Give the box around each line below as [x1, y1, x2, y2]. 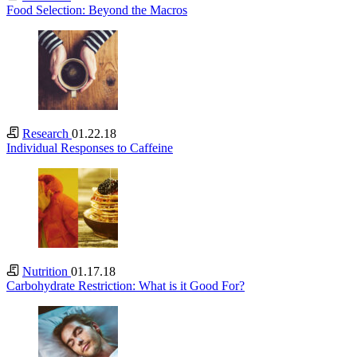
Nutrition [22, 265, 71, 279]
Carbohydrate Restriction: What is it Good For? [6, 279, 245, 293]
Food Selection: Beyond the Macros [6, 3, 187, 18]
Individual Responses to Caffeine [6, 141, 173, 155]
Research [22, 127, 72, 141]
